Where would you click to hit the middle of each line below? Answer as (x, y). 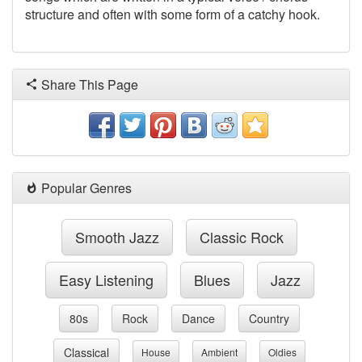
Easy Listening (106, 280)
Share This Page (88, 84)
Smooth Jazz (117, 237)
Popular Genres (85, 188)
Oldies (282, 352)
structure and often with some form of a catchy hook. (173, 14)
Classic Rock (242, 237)
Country (269, 318)
